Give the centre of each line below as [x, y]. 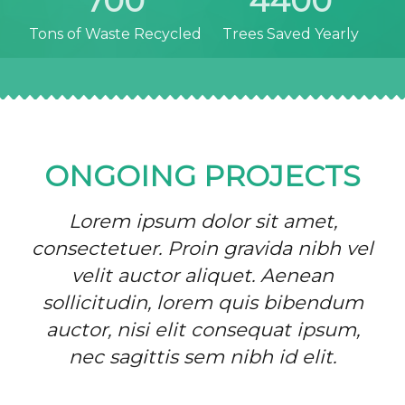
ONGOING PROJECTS [202, 176]
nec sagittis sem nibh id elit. [202, 357]
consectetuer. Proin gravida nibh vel [202, 249]
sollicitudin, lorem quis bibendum [202, 303]
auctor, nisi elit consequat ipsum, [202, 330]
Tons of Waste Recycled [115, 34]
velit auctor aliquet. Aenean [202, 276]
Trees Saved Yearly [290, 34]
